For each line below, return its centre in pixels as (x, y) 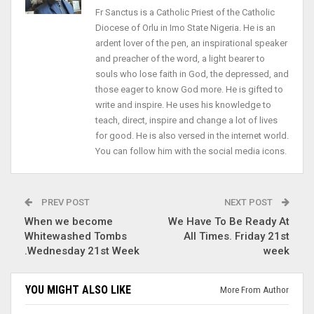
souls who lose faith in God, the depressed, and (192, 74)
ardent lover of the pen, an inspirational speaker (191, 43)
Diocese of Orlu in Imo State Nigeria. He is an (185, 27)
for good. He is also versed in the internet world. (192, 135)
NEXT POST (250, 202)
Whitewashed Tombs (76, 236)
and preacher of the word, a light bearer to (180, 58)
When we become (69, 221)
